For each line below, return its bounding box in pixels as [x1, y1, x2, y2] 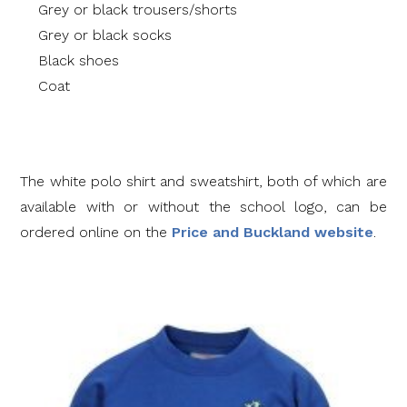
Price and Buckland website [172, 223, 374, 241]
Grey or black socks [38, 26, 173, 44]
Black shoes [38, 52, 120, 69]
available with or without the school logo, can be [20, 198, 387, 215]
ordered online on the [20, 223, 173, 241]
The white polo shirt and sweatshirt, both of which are [20, 173, 387, 190]
